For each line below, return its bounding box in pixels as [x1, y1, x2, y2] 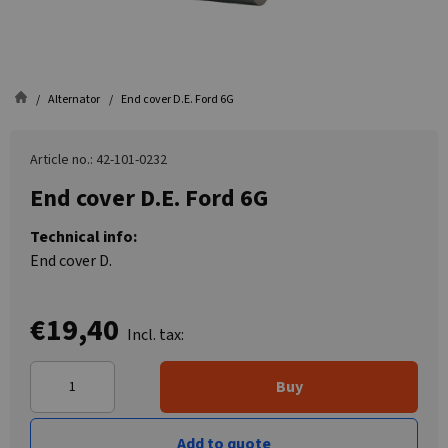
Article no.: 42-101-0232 [30, 150, 167, 170]
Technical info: [30, 226, 137, 248]
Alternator [48, 91, 100, 108]
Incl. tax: [127, 324, 184, 346]
